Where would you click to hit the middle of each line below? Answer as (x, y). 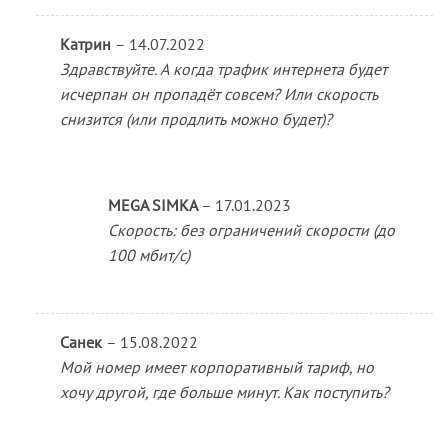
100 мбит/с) (148, 255)
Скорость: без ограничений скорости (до (251, 230)
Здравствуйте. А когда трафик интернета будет (223, 69)
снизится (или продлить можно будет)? (195, 119)
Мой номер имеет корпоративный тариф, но (216, 366)
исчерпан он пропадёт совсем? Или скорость (218, 94)
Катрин (87, 44)
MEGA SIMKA (154, 205)
